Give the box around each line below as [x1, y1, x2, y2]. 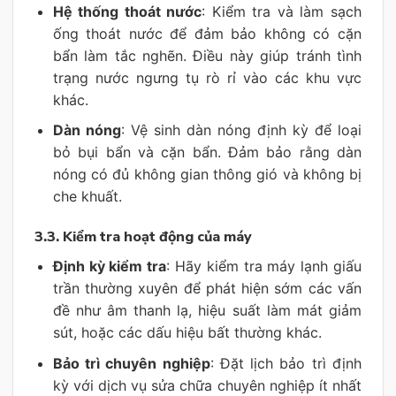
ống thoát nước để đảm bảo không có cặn [52, 24, 362, 42]
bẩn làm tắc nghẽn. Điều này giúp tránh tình [52, 46, 362, 65]
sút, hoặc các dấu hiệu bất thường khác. [52, 324, 322, 342]
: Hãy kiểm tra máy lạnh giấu [166, 257, 362, 276]
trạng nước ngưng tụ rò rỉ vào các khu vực [52, 68, 362, 87]
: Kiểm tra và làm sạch [202, 2, 362, 20]
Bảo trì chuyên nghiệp [52, 354, 210, 372]
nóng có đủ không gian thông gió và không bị [52, 165, 362, 184]
